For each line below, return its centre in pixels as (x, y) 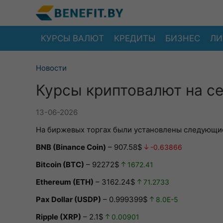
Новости (51, 68)
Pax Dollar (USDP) (68, 199)
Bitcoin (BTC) (60, 165)
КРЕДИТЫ (135, 38)
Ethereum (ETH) (65, 182)
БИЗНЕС (183, 38)
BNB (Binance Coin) (71, 147)
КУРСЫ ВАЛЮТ (72, 38)
